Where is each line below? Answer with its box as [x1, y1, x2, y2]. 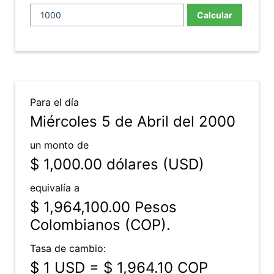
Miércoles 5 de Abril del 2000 [30, 113, 235, 130]
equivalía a [30, 182, 80, 194]
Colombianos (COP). [30, 216, 171, 234]
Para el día [30, 96, 79, 108]
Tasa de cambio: [30, 242, 106, 254]
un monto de [30, 139, 89, 151]
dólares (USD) [102, 155, 204, 173]
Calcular [197, 10, 232, 20]
